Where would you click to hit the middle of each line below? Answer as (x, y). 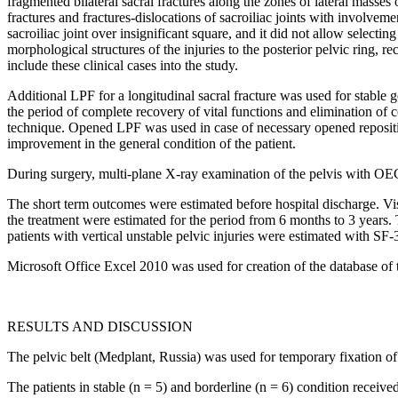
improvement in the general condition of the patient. (151, 143)
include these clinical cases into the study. (123, 65)
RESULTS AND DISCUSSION (100, 326)
